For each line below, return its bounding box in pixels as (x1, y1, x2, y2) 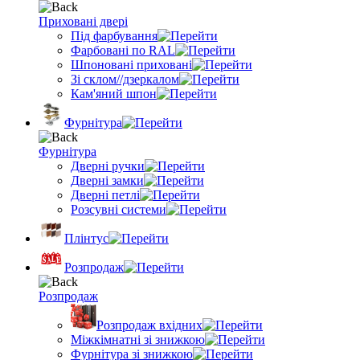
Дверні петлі (71, 188, 140, 202)
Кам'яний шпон (71, 87, 157, 100)
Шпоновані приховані (71, 58, 192, 72)
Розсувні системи (71, 202, 166, 216)
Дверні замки (71, 174, 144, 187)
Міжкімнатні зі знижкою (71, 333, 205, 346)
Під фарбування (71, 29, 157, 43)
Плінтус (64, 231, 108, 245)
